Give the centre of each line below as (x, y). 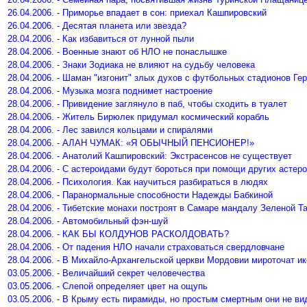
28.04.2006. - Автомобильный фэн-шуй (88, 221)
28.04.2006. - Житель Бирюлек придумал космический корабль (138, 117)
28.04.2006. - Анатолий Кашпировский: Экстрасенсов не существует (150, 156)
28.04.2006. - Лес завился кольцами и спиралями (110, 130)
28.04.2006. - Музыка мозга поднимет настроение (110, 91)
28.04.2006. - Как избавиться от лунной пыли (101, 39)
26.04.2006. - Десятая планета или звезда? (97, 26)
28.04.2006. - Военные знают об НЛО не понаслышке (117, 52)
